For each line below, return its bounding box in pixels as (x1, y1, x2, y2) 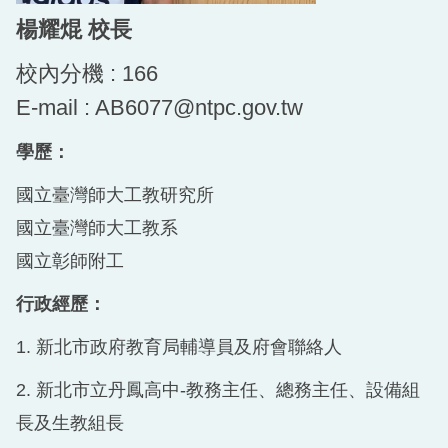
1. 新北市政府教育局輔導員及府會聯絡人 (16, 336, 342, 357)
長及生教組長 (16, 412, 124, 433)
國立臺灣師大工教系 (16, 217, 178, 238)
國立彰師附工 (16, 250, 124, 271)
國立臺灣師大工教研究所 (16, 184, 214, 205)
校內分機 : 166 (16, 60, 158, 86)
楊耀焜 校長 (16, 16, 132, 42)
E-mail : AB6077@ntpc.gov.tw (16, 94, 303, 120)
